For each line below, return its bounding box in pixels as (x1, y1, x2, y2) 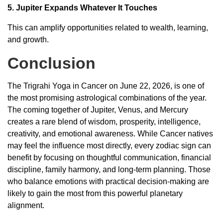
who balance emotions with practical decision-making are (7, 177, 209, 186)
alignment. (7, 201, 44, 210)
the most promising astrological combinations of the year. (7, 93, 207, 102)
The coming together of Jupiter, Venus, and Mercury (7, 105, 188, 114)
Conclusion (7, 54, 96, 72)
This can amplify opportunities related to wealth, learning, (7, 23, 208, 32)
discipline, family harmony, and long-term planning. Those (7, 165, 211, 174)
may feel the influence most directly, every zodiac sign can (7, 141, 211, 150)
